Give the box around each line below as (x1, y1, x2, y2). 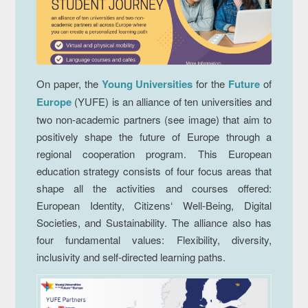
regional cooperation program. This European (36, 146, 272, 161)
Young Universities (101, 76, 193, 91)
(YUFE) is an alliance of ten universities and (71, 93, 272, 109)
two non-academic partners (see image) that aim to (36, 111, 272, 126)
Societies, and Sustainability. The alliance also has (36, 214, 272, 230)
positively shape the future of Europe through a (36, 129, 272, 144)
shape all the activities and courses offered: (36, 180, 272, 195)
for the (192, 76, 229, 91)
